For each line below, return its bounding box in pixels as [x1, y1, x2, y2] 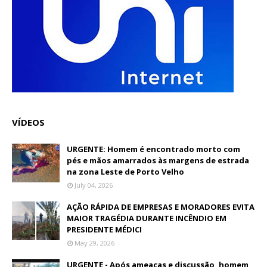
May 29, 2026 [74, 238, 114, 247]
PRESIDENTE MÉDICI [67, 224, 142, 235]
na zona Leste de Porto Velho [67, 166, 184, 177]
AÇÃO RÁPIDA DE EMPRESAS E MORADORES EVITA [67, 201, 254, 212]
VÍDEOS [12, 116, 45, 128]
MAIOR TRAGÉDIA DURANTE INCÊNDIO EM [67, 213, 226, 223]
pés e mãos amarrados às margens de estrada [67, 155, 249, 166]
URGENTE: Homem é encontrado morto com [67, 144, 240, 154]
